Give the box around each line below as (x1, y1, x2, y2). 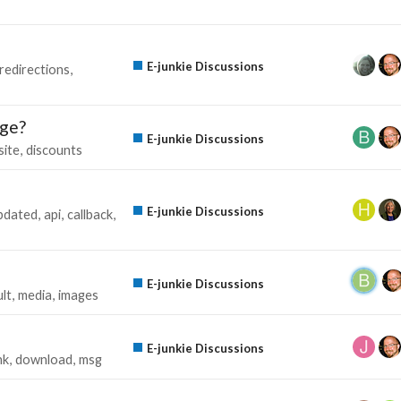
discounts (26, 141, 82, 158)
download (15, 351, 73, 367)
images (58, 286, 98, 303)
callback (67, 206, 113, 222)
